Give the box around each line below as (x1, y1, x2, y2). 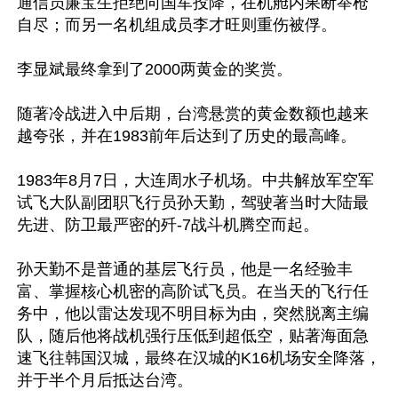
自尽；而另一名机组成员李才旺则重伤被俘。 (17, 16, 337, 34)
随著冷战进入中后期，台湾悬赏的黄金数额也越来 (17, 105, 369, 123)
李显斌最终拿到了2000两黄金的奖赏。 (17, 60, 292, 78)
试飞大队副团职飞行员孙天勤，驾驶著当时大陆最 (17, 194, 369, 211)
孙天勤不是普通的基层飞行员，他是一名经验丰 (17, 260, 353, 278)
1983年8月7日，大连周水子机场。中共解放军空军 (17, 171, 374, 189)
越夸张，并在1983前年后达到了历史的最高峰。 (17, 127, 356, 145)
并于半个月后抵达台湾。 (17, 371, 193, 389)
